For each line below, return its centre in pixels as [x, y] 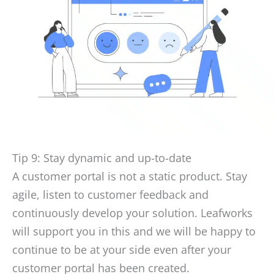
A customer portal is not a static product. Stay [130, 176]
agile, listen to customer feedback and [110, 194]
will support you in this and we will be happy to [134, 231]
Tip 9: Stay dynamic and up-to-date [102, 157]
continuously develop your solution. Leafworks [132, 213]
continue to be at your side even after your [122, 249]
